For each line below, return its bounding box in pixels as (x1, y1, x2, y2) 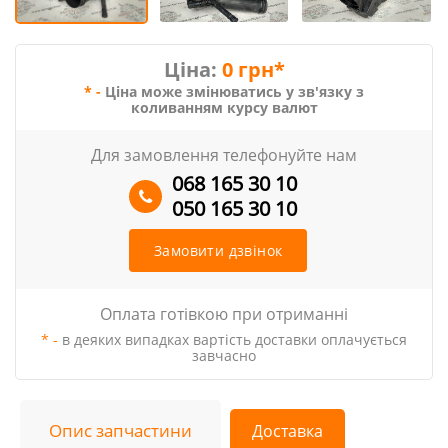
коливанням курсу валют (130, 98, 318, 117)
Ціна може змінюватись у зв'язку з (105, 82, 364, 101)
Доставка (252, 420, 323, 442)
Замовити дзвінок (154, 240, 283, 260)
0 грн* (221, 56, 285, 83)
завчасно (192, 346, 256, 365)
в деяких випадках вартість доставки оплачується (62, 330, 407, 349)
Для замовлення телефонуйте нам (91, 144, 357, 166)
